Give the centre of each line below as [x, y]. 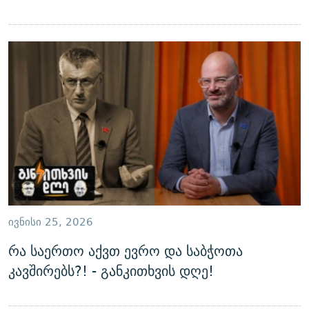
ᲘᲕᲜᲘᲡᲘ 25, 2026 [51, 222]
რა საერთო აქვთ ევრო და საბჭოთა [126, 251]
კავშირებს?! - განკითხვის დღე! [111, 271]
